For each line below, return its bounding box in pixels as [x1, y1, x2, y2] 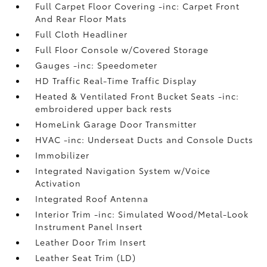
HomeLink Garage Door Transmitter [35, 117, 197, 130]
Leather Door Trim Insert [35, 235, 147, 248]
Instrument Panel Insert [35, 220, 143, 232]
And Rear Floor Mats [35, 12, 128, 24]
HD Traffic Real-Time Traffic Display [35, 74, 197, 86]
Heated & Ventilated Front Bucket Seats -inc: [35, 89, 240, 102]
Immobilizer [35, 148, 90, 161]
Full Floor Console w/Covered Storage [35, 43, 209, 55]
